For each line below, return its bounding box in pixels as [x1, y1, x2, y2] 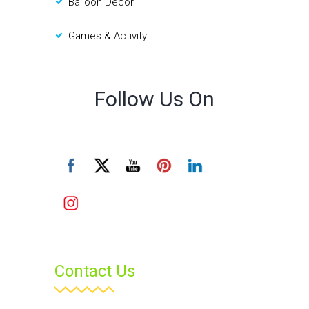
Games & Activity [68, 30, 147, 43]
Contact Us [54, 261, 135, 281]
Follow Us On [94, 87, 215, 112]
